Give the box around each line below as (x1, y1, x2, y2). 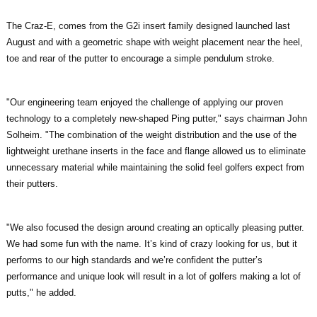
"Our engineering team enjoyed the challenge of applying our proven (6, 96, 283, 108)
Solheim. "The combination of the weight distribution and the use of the (6, 129, 296, 140)
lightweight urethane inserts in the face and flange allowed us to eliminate (6, 145, 306, 156)
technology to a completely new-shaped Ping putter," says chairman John (6, 113, 307, 124)
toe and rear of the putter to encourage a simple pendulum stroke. (6, 52, 275, 64)
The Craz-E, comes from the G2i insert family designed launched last (6, 20, 290, 31)
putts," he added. (6, 287, 76, 298)
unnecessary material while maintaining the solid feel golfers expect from (6, 161, 304, 173)
